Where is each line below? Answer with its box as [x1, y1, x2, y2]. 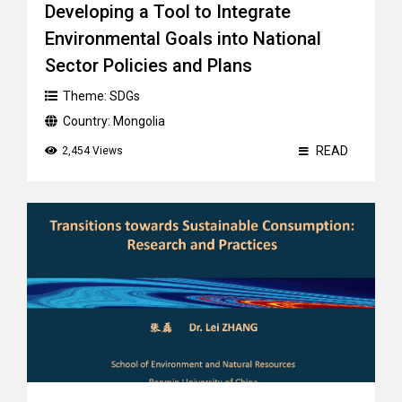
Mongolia [113, 114, 165, 128]
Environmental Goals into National [45, 28, 321, 49]
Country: [63, 114, 113, 128]
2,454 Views [62, 144, 123, 157]
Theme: [63, 89, 109, 103]
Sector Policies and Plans [45, 55, 252, 76]
